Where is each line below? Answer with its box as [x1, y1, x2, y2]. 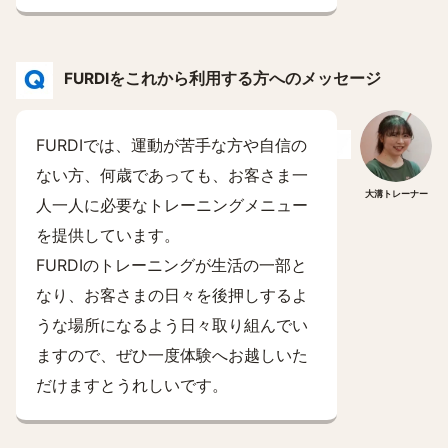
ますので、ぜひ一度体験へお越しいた [36, 345, 308, 365]
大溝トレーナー [364, 188, 428, 199]
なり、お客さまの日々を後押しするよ [36, 285, 308, 305]
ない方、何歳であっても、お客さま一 [36, 165, 308, 185]
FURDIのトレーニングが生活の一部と [36, 255, 307, 275]
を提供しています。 [36, 225, 180, 245]
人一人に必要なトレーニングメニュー [36, 195, 308, 215]
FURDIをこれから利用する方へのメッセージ [64, 69, 381, 88]
